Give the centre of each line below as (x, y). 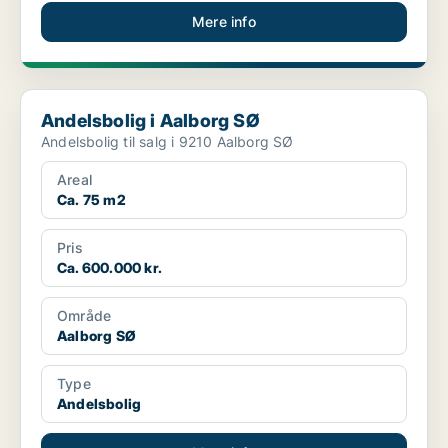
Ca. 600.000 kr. (109, 267)
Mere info (224, 21)
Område (84, 315)
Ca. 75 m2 (91, 199)
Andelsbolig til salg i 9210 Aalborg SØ (167, 141)
